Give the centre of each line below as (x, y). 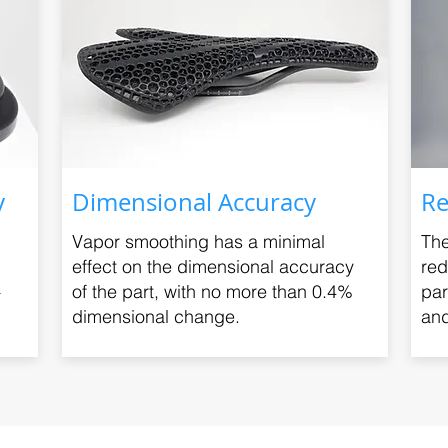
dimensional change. (155, 316)
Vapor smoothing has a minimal (198, 241)
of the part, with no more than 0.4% (212, 291)
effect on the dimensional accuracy (212, 266)
